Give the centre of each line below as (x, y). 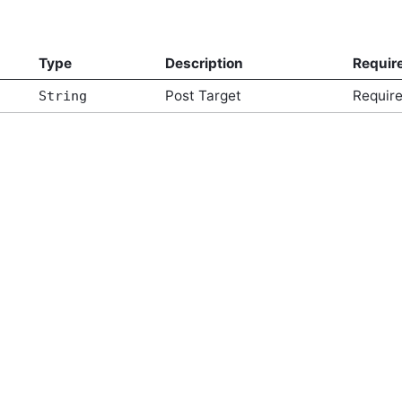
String (62, 96)
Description (204, 64)
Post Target (203, 96)
